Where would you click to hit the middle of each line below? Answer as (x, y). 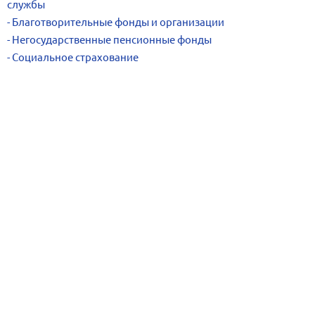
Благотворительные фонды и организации (118, 22)
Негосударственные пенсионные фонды (112, 40)
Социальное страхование (75, 57)
